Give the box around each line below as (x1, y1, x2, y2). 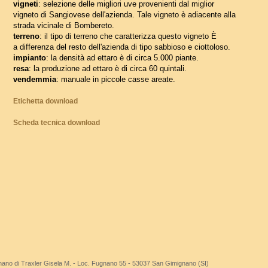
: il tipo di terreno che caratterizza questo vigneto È (39, 32, 217, 41)
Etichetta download (13, 97, 78, 105)
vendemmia (13, 75, 56, 84)
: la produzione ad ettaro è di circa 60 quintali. (29, 64, 187, 73)
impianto (13, 53, 46, 62)
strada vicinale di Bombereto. (13, 21, 114, 30)
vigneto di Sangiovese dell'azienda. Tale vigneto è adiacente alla (13, 10, 236, 19)
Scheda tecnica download (13, 118, 100, 127)
